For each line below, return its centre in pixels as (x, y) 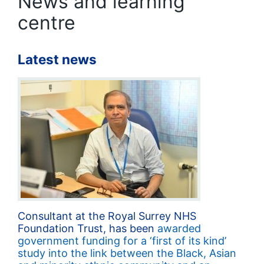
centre (47, 23)
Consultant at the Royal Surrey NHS (107, 216)
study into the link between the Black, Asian (127, 253)
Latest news (57, 59)
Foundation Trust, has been (88, 228)
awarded (179, 228)
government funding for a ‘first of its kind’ (122, 240)
